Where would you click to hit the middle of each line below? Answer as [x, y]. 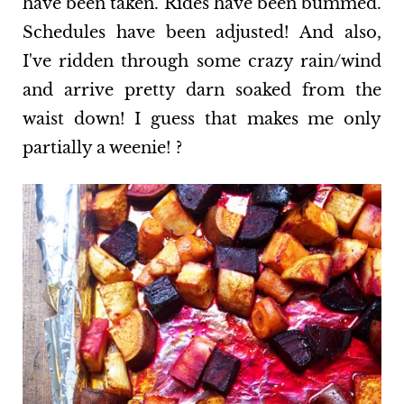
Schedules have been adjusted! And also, [202, 33]
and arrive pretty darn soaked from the [202, 91]
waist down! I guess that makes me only [202, 119]
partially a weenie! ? [102, 148]
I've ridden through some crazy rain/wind [202, 62]
